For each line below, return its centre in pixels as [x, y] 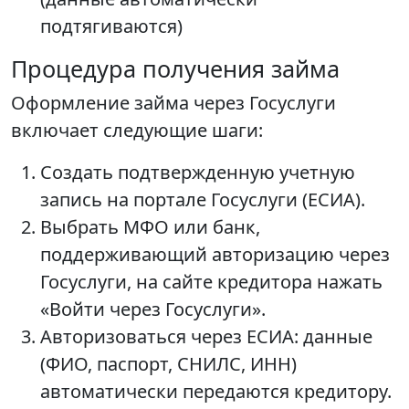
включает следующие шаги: [137, 130]
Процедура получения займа [175, 68]
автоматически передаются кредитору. [216, 391]
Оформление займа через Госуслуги [173, 103]
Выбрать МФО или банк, [150, 227]
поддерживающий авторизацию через [215, 254]
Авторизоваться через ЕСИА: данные [206, 336]
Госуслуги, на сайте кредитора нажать [211, 282]
